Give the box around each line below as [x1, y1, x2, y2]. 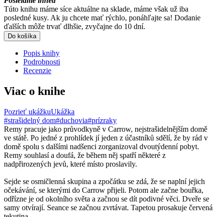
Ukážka [51, 107, 75, 116]
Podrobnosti [23, 57, 60, 66]
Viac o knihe [4, 84, 65, 97]
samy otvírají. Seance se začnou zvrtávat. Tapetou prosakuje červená [4, 203, 213, 212]
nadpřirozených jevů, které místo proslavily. [4, 159, 137, 168]
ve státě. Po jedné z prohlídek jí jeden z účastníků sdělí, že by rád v [4, 133, 208, 142]
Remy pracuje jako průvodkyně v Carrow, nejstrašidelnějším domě [4, 124, 207, 133]
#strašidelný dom [4, 116, 56, 124]
